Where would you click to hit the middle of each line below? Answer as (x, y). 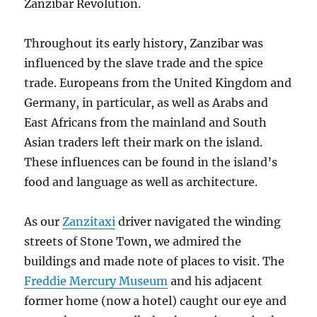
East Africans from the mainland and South (146, 122)
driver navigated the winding (198, 221)
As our (44, 221)
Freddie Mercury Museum (96, 281)
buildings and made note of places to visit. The (155, 261)
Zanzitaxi (89, 221)
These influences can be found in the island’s (151, 162)
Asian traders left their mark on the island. (144, 142)
